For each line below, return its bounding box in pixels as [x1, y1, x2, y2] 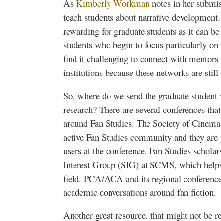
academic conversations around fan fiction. [63, 185, 216, 198]
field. [63, 172, 84, 184]
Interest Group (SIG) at [63, 158, 150, 171]
